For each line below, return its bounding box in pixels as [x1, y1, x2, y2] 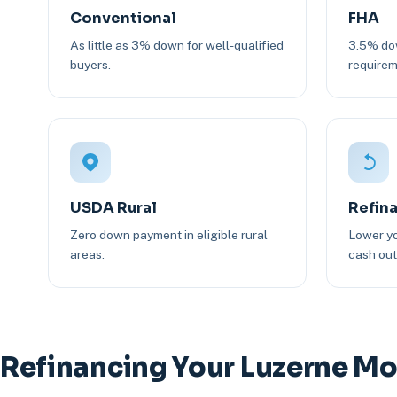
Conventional [69, 9, 176, 28]
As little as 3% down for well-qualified [69, 38, 284, 53]
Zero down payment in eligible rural [69, 228, 268, 243]
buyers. [69, 58, 111, 73]
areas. [69, 247, 105, 262]
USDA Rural [69, 198, 157, 218]
